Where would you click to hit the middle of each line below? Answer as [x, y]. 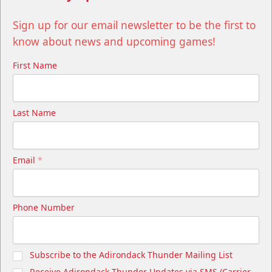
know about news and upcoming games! [114, 42]
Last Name [34, 113]
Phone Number [44, 208]
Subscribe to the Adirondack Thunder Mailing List [131, 255]
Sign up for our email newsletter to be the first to [134, 25]
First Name [35, 66]
